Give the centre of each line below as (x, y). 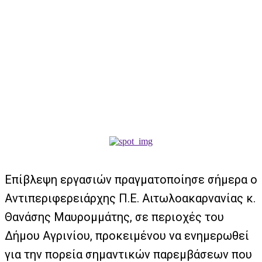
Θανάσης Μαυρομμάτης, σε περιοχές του (114, 217)
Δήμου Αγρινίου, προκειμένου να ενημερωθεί (127, 236)
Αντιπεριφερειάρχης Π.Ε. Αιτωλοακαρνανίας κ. (130, 198)
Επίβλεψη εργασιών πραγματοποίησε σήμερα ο (131, 180)
